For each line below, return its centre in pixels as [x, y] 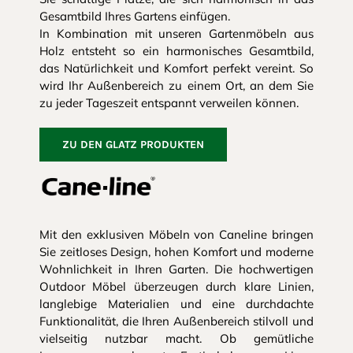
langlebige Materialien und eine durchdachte [176, 303]
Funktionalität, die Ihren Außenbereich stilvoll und [176, 321]
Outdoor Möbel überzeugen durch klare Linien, [176, 286]
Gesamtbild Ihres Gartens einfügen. [134, 17]
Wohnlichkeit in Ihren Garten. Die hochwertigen [176, 269]
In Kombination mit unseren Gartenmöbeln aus [176, 34]
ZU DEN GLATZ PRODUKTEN [133, 145]
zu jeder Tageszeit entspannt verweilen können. [169, 103]
